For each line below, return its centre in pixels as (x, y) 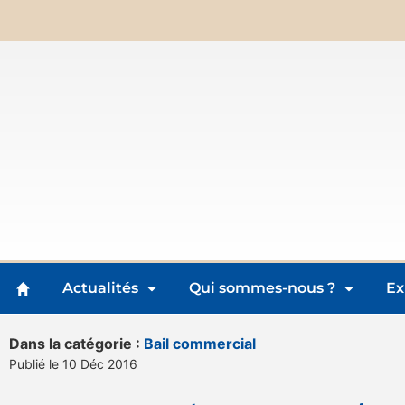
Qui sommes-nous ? (262, 288)
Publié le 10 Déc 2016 (73, 364)
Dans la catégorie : (76, 344)
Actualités (100, 288)
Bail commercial (200, 344)
